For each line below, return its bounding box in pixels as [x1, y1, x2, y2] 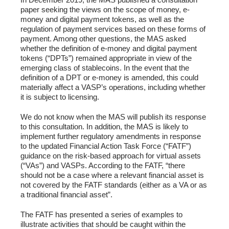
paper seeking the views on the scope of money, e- [20, 5, 190, 14]
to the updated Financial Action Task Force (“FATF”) [20, 142, 191, 151]
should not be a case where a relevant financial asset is [20, 171, 204, 180]
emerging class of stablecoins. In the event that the [20, 63, 189, 73]
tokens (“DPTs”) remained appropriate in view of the [20, 54, 192, 63]
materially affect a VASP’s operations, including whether [20, 83, 205, 92]
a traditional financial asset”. [20, 190, 112, 199]
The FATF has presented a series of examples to [20, 210, 182, 219]
